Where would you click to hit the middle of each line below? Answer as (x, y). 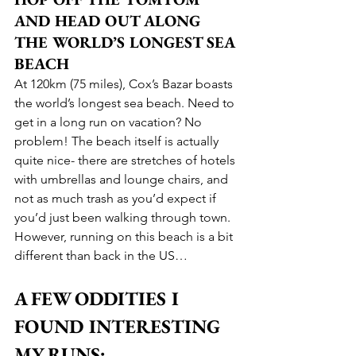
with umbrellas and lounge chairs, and (123, 179)
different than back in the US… (103, 255)
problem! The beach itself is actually (118, 141)
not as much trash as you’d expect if (117, 198)
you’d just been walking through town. (124, 217)
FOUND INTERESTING (120, 326)
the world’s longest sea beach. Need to (126, 103)
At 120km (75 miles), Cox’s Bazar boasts (125, 83)
